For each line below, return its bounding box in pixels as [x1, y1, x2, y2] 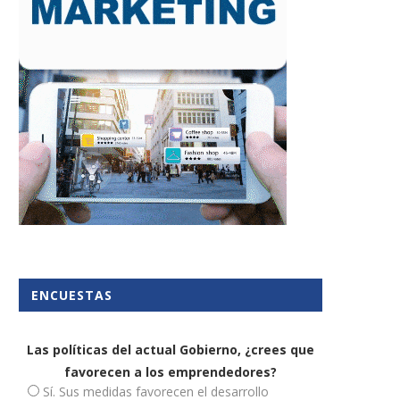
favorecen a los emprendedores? [64, 362, 277, 380]
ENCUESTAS [31, 286, 112, 304]
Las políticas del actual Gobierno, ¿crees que [27, 340, 314, 358]
